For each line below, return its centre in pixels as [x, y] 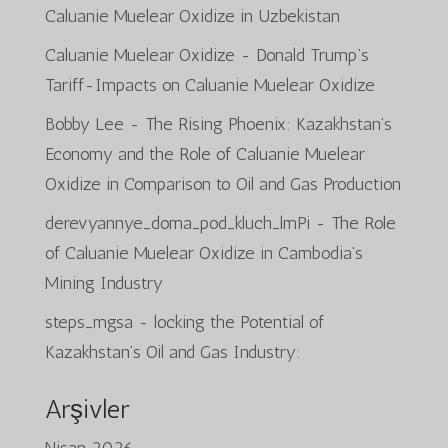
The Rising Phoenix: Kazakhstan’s [268, 123]
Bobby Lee [84, 123]
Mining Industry [103, 282]
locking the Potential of [238, 321]
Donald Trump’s [312, 54]
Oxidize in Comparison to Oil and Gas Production [222, 183]
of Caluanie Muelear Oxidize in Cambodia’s [203, 252]
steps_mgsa [88, 321]
